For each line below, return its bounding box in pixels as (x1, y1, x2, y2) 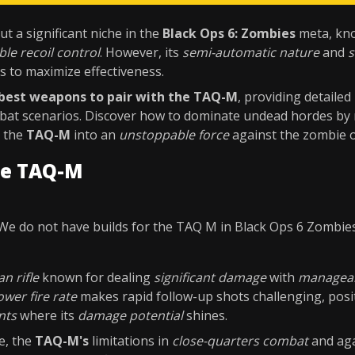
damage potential (78, 307, 183, 324)
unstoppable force (119, 126, 229, 143)
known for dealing (39, 269, 154, 286)
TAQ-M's (35, 332, 89, 349)
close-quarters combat (172, 332, 308, 349)
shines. (183, 307, 227, 324)
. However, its (100, 44, 182, 61)
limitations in (89, 332, 172, 349)
